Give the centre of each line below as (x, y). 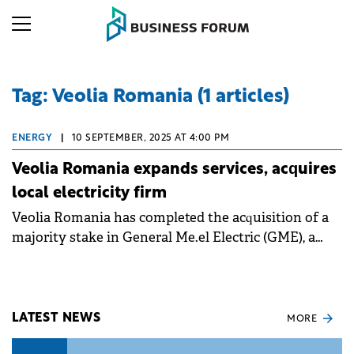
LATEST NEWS (56, 318)
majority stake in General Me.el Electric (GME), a (164, 237)
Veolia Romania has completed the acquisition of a (170, 217)
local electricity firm (89, 193)
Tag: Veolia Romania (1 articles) (151, 97)
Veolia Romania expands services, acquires (174, 169)
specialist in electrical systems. (108, 257)
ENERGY (32, 138)
